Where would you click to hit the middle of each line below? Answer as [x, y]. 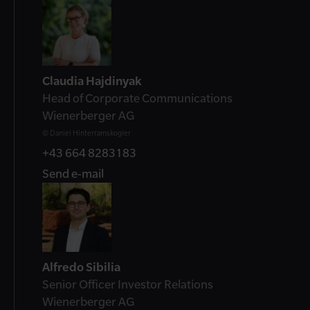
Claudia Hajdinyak [92, 81]
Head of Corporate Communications [137, 98]
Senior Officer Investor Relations [128, 284]
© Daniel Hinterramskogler [86, 133]
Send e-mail [73, 173]
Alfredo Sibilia [81, 267]
